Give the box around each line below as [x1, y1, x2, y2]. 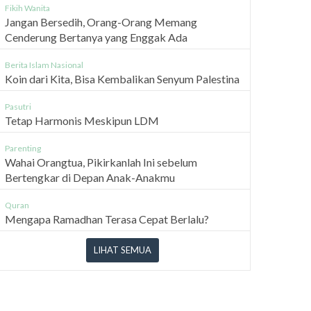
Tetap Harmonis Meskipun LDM [5, 114, 159, 128]
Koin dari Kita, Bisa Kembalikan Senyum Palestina [5, 72, 239, 86]
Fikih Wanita [5, 3, 50, 14]
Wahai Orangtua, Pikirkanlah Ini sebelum [5, 155, 197, 169]
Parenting [5, 143, 41, 154]
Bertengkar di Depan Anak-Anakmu [5, 171, 175, 185]
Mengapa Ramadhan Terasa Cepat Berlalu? [5, 212, 209, 226]
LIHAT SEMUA [93, 244, 151, 256]
